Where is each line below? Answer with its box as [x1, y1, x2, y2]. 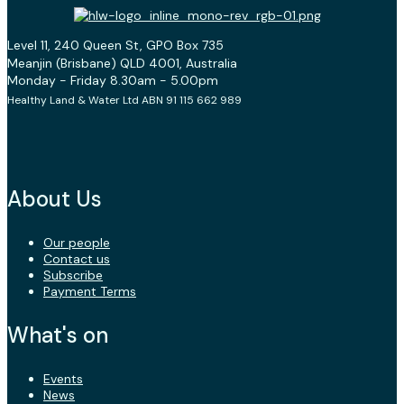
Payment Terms [43, 283, 136, 300]
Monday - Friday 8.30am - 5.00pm [7, 72, 218, 89]
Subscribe [43, 267, 103, 284]
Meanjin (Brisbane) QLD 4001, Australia [7, 55, 237, 72]
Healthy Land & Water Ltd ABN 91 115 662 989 [7, 93, 242, 108]
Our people [43, 234, 110, 252]
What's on [7, 321, 108, 350]
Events [43, 371, 83, 388]
